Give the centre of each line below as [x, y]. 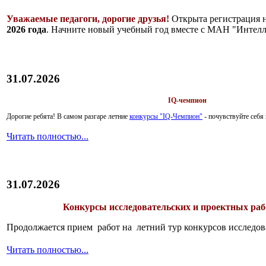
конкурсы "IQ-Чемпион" [166, 117]
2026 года [26, 30]
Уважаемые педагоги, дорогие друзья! [88, 19]
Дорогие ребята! [32, 117]
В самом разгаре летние [93, 117]
